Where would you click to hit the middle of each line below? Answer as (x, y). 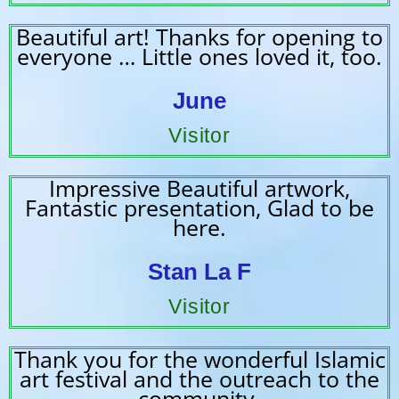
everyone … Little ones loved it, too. (199, 56)
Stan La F (199, 271)
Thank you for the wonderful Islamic (199, 358)
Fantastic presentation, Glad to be (199, 207)
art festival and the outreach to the (199, 378)
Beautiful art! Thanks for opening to (199, 36)
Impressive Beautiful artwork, (199, 187)
